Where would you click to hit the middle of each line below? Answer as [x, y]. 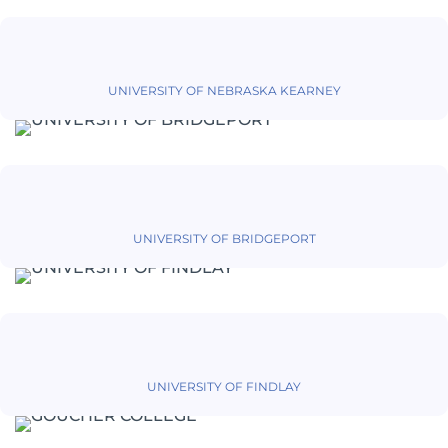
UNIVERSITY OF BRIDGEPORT [224, 239]
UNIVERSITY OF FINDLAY [224, 387]
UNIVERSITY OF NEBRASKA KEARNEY [224, 91]
